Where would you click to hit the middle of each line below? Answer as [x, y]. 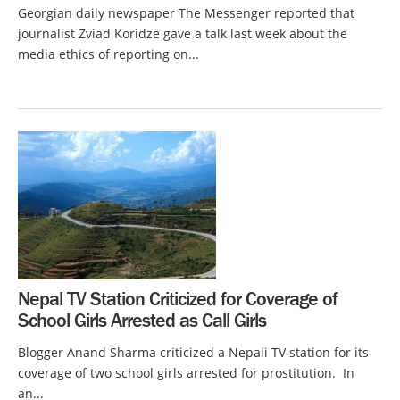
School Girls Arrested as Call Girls [142, 320]
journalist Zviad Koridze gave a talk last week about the [183, 33]
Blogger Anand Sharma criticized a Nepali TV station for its [193, 352]
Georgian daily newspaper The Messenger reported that [186, 12]
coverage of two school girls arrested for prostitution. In [186, 372]
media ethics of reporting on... [108, 54]
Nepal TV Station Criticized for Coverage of [178, 298]
